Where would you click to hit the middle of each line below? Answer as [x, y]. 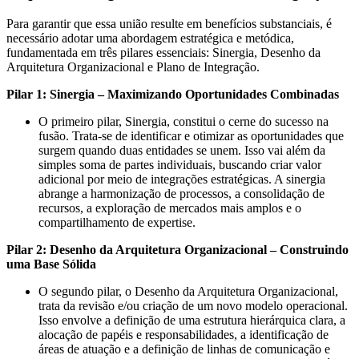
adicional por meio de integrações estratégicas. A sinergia [182, 179]
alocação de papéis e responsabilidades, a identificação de [184, 334]
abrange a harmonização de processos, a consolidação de [182, 193]
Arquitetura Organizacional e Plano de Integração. [133, 67]
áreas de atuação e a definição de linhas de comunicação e [184, 349]
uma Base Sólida [51, 264]
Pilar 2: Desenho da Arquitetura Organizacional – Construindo [177, 249]
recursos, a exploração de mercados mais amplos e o [170, 208]
